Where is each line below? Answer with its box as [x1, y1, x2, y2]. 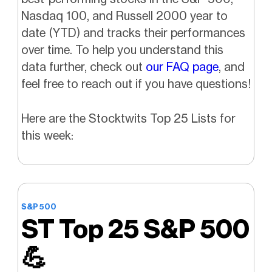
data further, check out [21, 59, 146, 75]
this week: [21, 128, 73, 143]
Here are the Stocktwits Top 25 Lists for [21, 111, 236, 126]
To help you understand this [75, 42, 223, 58]
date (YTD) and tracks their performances [21, 25, 245, 41]
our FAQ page [145, 59, 219, 75]
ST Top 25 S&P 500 [21, 213, 250, 245]
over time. [21, 42, 75, 58]
